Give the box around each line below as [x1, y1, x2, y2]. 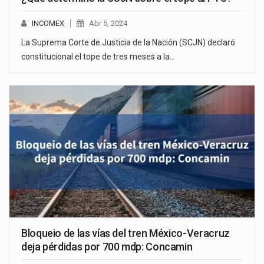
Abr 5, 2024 [89, 18, 127, 28]
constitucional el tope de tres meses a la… [21, 51, 175, 61]
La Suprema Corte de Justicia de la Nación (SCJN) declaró [21, 37, 235, 47]
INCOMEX [32, 18, 64, 28]
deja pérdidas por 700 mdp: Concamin [21, 240, 193, 253]
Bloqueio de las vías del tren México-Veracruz [21, 227, 230, 240]
